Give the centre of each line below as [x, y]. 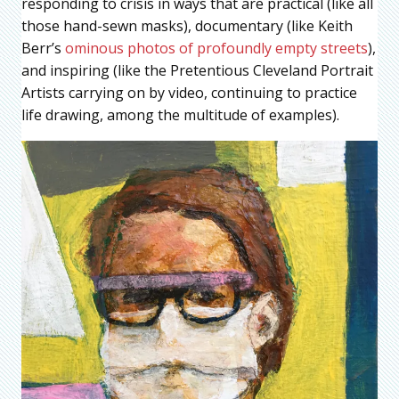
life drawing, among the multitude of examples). [180, 115]
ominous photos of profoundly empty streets [216, 49]
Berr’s [43, 49]
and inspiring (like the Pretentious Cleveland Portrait [197, 71]
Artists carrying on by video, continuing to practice [189, 93]
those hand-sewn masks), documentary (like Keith [187, 26]
